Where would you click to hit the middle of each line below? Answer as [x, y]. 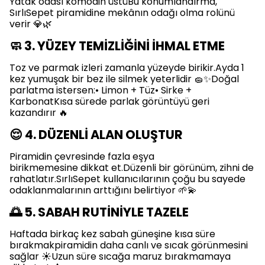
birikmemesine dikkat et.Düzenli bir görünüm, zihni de [132, 167]
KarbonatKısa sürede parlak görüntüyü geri [109, 101]
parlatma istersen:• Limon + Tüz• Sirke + [101, 90]
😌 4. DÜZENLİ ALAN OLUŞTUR [96, 134]
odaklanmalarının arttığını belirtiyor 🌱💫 [103, 190]
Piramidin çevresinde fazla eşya [82, 156]
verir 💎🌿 [31, 24]
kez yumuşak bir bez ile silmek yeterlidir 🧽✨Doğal [124, 79]
